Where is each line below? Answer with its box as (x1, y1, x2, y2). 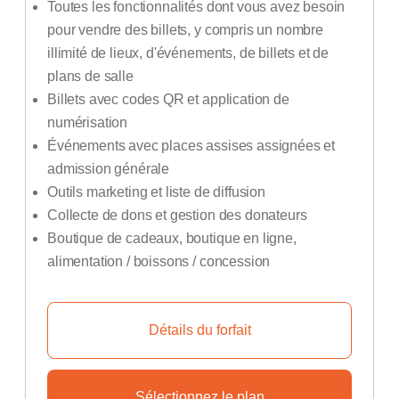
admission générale (47, 161, 170, 176)
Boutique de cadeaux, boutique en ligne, (47, 231, 297, 246)
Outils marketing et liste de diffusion (47, 184, 265, 199)
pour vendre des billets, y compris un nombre (47, 22, 323, 37)
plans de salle (47, 69, 134, 84)
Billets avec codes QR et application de (47, 92, 289, 107)
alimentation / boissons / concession (47, 254, 271, 269)
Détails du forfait (148, 322, 251, 338)
